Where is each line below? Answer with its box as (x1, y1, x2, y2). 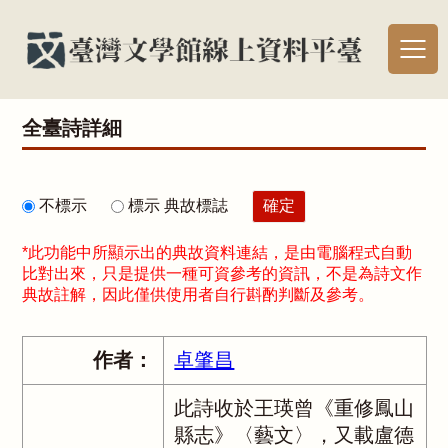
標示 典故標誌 (128, 197, 229, 214)
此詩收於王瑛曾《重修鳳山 (174, 397, 415, 419)
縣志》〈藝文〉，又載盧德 (174, 424, 415, 446)
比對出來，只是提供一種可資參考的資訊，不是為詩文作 (22, 265, 423, 282)
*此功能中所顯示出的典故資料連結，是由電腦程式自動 (22, 244, 413, 261)
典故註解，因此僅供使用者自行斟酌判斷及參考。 (22, 286, 375, 303)
